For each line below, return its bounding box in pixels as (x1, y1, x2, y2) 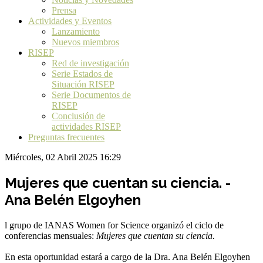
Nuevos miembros (52, 37, 119, 47)
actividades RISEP (52, 122, 121, 131)
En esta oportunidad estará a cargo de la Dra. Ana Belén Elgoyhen (5, 251, 250, 262)
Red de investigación (52, 58, 129, 68)
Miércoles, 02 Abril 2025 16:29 (5, 152, 121, 162)
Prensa (52, 5, 76, 15)
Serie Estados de (52, 69, 113, 79)
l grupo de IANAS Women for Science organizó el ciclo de (5, 220, 224, 230)
